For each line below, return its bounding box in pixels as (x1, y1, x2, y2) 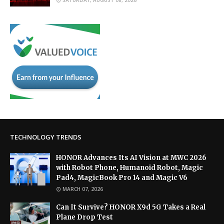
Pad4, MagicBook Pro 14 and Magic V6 (56, 173, 187, 182)
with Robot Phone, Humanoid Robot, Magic (56, 163, 203, 172)
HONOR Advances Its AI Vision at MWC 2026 (56, 153, 206, 162)
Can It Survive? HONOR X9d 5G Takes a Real (56, 202, 205, 211)
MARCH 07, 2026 (62, 185, 103, 192)
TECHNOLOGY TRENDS (10, 132, 81, 141)
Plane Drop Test (56, 212, 113, 221)
